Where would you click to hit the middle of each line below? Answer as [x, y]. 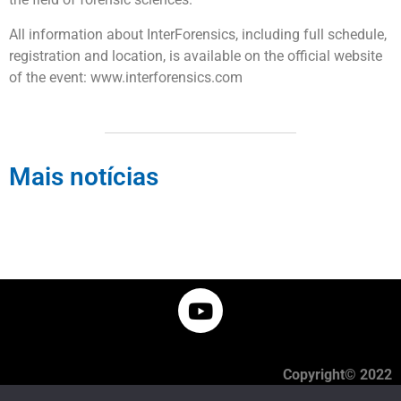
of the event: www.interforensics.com [126, 77]
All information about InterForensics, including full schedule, [198, 34]
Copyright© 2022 [337, 375]
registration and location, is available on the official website [196, 55]
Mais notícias [84, 177]
